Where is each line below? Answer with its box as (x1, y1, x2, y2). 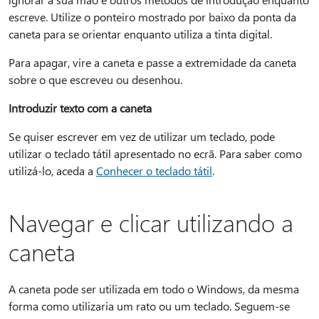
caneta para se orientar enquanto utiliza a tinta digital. (9, 26, 272, 41)
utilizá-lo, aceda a (9, 163, 96, 178)
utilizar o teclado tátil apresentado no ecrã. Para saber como (9, 146, 302, 161)
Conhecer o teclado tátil (96, 163, 212, 178)
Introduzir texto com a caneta (9, 100, 152, 115)
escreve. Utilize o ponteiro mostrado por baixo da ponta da (9, 9, 296, 24)
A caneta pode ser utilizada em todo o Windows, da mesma (9, 281, 299, 296)
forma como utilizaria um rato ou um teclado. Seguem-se (9, 298, 290, 313)
